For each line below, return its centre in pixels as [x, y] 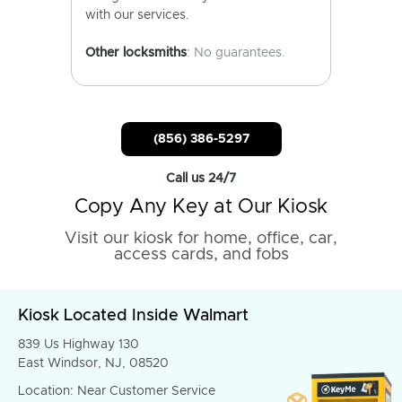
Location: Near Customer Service [117, 391]
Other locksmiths [136, 53]
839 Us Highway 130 [79, 345]
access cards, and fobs [201, 255]
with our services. [137, 15]
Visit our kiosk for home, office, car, [201, 239]
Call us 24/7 [201, 179]
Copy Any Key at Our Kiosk [201, 207]
